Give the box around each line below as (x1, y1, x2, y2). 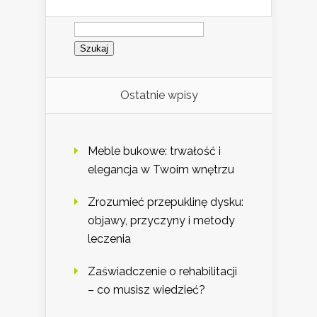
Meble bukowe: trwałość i (88, 144, 221, 158)
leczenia (88, 232, 131, 246)
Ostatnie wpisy (120, 88, 198, 103)
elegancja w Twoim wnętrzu (88, 163, 234, 177)
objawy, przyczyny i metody (88, 214, 235, 228)
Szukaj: (74, 15, 110, 29)
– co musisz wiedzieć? (88, 283, 205, 297)
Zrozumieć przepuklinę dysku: (88, 195, 243, 209)
